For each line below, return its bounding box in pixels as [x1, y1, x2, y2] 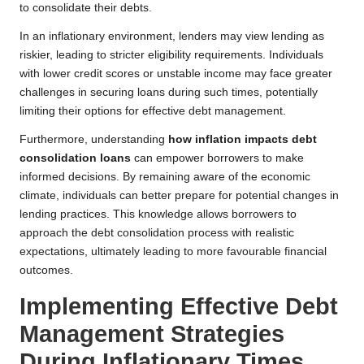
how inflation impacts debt [168, 133, 317, 146]
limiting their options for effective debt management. [19, 105, 286, 118]
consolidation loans [19, 152, 131, 165]
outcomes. [19, 264, 73, 277]
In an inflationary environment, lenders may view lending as [19, 30, 324, 43]
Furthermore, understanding [19, 133, 168, 146]
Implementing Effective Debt [19, 293, 338, 320]
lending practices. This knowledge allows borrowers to [19, 208, 297, 221]
